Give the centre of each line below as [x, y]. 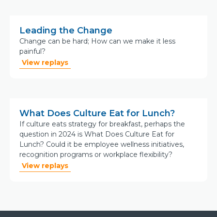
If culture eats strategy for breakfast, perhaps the [102, 124]
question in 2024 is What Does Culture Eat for [97, 134]
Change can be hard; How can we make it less [97, 41]
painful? [32, 51]
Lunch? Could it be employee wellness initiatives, [102, 144]
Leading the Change [66, 31]
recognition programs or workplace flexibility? [96, 155]
